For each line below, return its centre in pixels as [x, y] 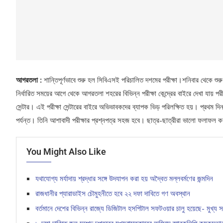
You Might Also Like [66, 152]
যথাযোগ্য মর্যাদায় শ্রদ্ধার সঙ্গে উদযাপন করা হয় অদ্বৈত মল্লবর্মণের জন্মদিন [124, 178]
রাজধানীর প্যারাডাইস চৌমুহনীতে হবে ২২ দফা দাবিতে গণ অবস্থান [113, 193]
